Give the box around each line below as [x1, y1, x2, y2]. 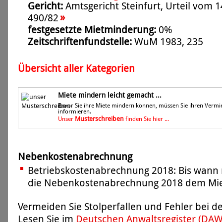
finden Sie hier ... [124, 115, 169, 122]
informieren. [58, 108, 91, 115]
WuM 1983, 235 [134, 36, 203, 48]
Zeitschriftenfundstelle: [28, 36, 132, 48]
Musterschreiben [75, 115, 124, 122]
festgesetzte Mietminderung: [28, 24, 156, 36]
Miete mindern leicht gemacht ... [58, 91, 162, 99]
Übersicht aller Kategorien [18, 63, 135, 74]
